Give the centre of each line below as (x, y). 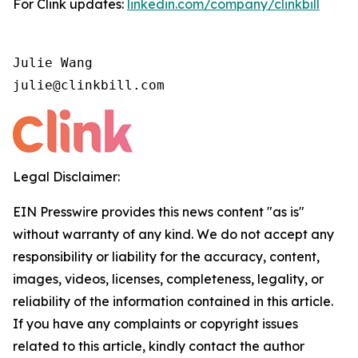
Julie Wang (53, 62)
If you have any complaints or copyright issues (155, 323)
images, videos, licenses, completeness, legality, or (168, 278)
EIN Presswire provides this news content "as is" (159, 211)
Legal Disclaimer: (66, 176)
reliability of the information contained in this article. (173, 301)
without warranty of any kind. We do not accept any (173, 234)
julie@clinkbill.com (89, 85)
